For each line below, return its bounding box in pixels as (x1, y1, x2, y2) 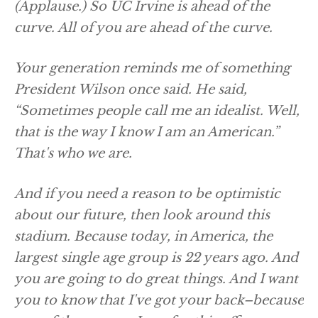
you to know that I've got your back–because (14, 292, 304, 308)
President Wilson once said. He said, (14, 82, 247, 97)
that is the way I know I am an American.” (14, 124, 279, 140)
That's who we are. (14, 146, 132, 161)
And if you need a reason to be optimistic (14, 186, 280, 202)
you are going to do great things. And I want (14, 271, 298, 287)
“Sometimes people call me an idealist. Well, (14, 103, 300, 119)
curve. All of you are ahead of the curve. (14, 20, 273, 35)
